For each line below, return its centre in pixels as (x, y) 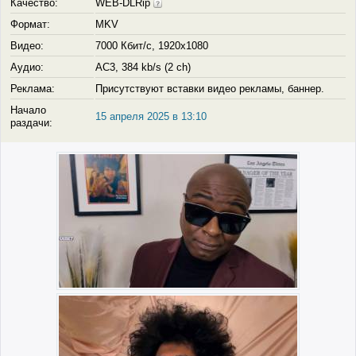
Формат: (30, 25)
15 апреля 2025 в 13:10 (151, 117)
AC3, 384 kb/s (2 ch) (143, 68)
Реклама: (33, 89)
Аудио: (27, 68)
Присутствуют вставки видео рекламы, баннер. (210, 89)
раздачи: (31, 123)
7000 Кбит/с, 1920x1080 (152, 46)
